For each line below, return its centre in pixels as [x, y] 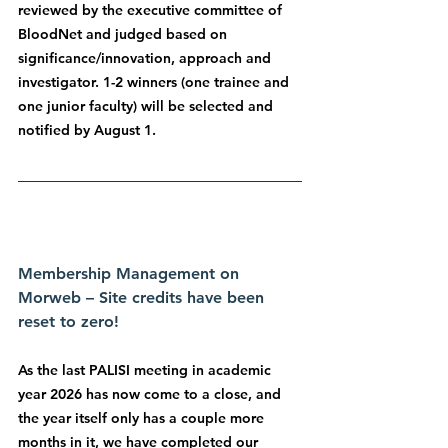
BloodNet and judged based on [124, 33]
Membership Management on [131, 274]
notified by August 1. [91, 129]
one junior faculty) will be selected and [147, 105]
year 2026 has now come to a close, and [151, 394]
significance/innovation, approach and [146, 57]
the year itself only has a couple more [143, 418]
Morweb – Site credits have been [143, 298]
